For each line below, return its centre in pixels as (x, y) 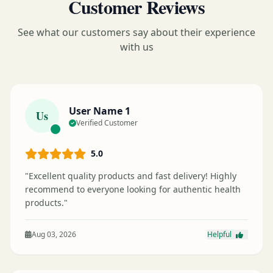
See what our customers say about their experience (136, 32)
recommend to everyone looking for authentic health (133, 189)
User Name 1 (100, 111)
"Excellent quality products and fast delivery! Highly (131, 175)
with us (136, 47)
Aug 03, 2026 (54, 234)
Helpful (220, 234)
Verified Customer (107, 122)
